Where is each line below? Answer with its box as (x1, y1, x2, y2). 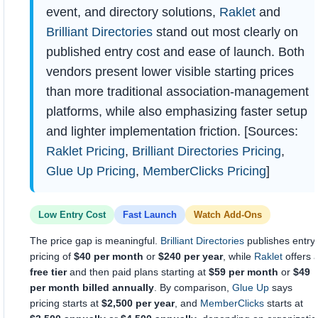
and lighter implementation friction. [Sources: (46, 124, 298, 138)
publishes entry (244, 235, 315, 246)
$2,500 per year (102, 297, 175, 309)
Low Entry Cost (38, 209, 106, 220)
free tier (30, 266, 67, 278)
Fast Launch (123, 209, 177, 220)
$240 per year (158, 251, 223, 262)
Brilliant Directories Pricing (132, 144, 281, 158)
